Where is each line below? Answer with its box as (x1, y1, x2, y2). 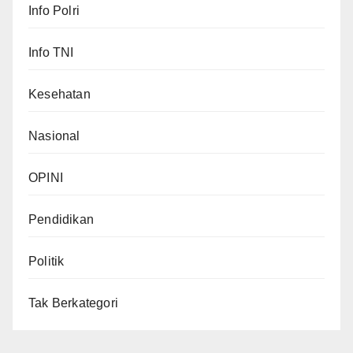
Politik (28, 255, 65, 269)
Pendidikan (28, 213, 94, 227)
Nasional (28, 129, 80, 143)
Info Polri (28, 4, 80, 18)
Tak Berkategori (28, 296, 118, 310)
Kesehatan (28, 87, 91, 102)
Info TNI (28, 46, 74, 60)
